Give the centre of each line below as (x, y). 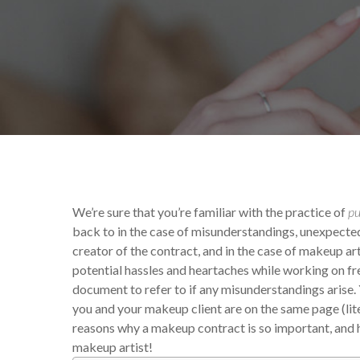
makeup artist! (112, 347)
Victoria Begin (130, 107)
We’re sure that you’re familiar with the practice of (210, 212)
